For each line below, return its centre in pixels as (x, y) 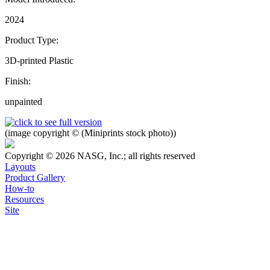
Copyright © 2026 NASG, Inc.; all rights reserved (100, 155)
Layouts (20, 166)
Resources (24, 199)
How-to (20, 188)
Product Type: (32, 40)
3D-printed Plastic (39, 60)
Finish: (18, 81)
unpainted (24, 101)
